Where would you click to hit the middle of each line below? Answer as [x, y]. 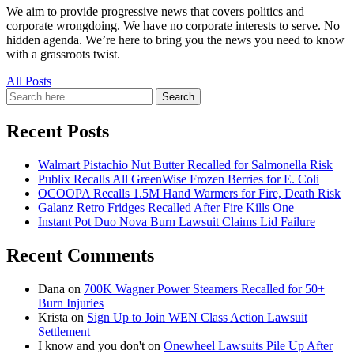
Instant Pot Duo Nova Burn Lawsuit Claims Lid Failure [177, 222]
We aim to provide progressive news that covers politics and [155, 12]
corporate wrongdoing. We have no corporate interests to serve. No [173, 26]
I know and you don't [91, 345]
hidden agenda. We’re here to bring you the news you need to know [175, 40]
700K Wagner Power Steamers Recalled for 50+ [204, 288]
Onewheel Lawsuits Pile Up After [248, 345]
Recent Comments [80, 255]
